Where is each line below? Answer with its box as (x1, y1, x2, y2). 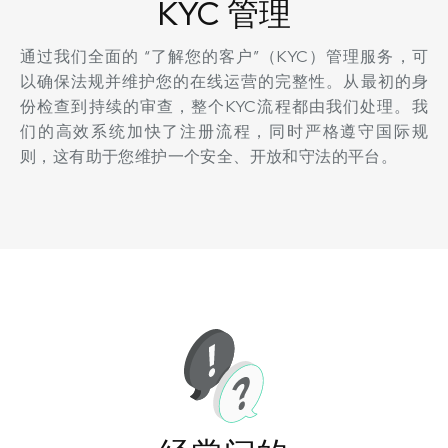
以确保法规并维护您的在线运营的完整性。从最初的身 (20, 70, 428, 92)
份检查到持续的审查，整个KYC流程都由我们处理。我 (20, 95, 428, 117)
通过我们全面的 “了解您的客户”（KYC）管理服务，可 (20, 45, 428, 67)
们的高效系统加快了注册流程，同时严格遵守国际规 (20, 120, 428, 142)
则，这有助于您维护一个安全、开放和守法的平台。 (20, 145, 398, 167)
